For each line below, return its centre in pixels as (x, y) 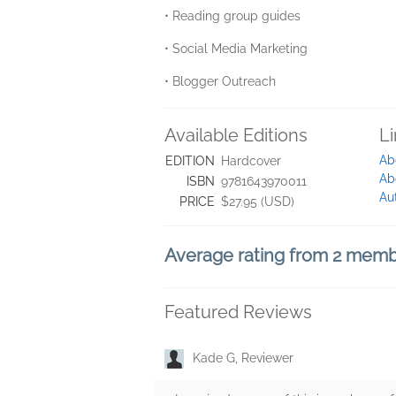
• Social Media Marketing (236, 49)
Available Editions (236, 135)
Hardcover (251, 161)
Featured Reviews (238, 312)
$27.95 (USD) (258, 202)
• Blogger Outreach (220, 81)
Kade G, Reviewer (243, 358)
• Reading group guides (232, 16)
